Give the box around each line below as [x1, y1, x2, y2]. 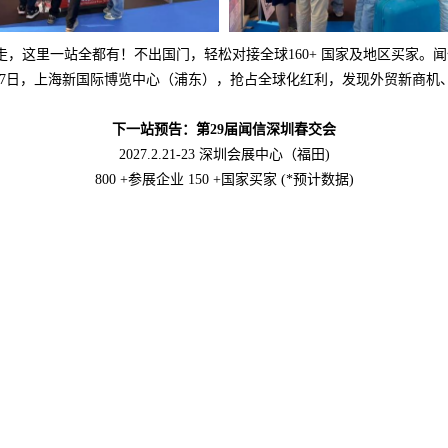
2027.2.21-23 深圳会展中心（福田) [118, 147, 330, 163]
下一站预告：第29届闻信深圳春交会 [112, 122, 336, 138]
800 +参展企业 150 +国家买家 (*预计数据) [94, 172, 354, 188]
